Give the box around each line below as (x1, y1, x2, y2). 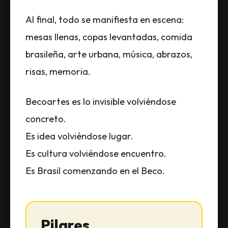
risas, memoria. (25, 65, 91, 77)
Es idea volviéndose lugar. (25, 130, 133, 142)
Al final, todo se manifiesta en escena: (25, 13, 184, 25)
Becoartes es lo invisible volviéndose (25, 95, 176, 107)
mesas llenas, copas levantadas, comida (25, 31, 192, 43)
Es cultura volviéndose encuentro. (25, 147, 166, 159)
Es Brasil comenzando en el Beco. (25, 164, 165, 177)
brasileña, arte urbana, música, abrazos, (25, 48, 192, 60)
